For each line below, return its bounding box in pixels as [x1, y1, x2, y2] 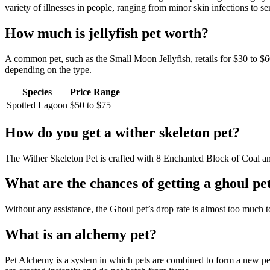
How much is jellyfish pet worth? [5, 25, 209, 41]
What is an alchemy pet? [5, 227, 157, 243]
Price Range [70, 86, 120, 97]
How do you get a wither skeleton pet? [5, 124, 240, 140]
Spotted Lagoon [7, 99, 67, 110]
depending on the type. [5, 64, 92, 75]
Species [22, 86, 52, 97]
